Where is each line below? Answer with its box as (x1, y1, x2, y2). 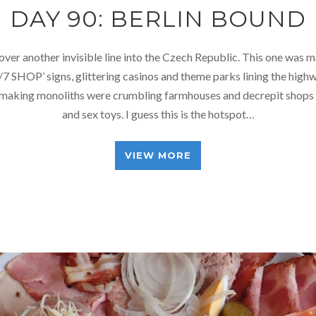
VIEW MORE (125, 149, 191, 161)
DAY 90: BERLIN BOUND (10, 4, 306, 32)
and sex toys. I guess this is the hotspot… (61, 107, 255, 121)
